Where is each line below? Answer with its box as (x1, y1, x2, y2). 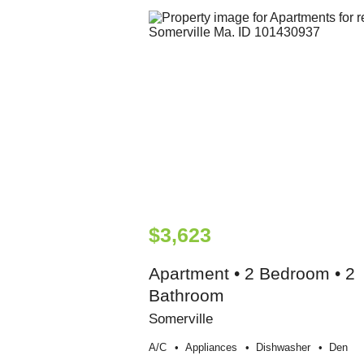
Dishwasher (255, 341, 310, 354)
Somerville (148, 310, 213, 327)
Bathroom (148, 286, 224, 305)
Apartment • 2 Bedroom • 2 (148, 264, 355, 284)
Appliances (184, 341, 237, 354)
